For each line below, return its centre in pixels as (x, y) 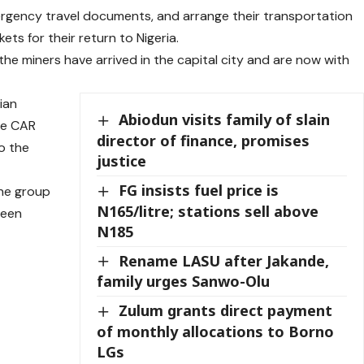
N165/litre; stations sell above (208, 211)
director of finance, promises (204, 141)
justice (122, 161)
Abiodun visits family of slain (225, 120)
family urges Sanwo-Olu (184, 282)
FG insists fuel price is (199, 191)
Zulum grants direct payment (226, 311)
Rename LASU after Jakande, (224, 260)
